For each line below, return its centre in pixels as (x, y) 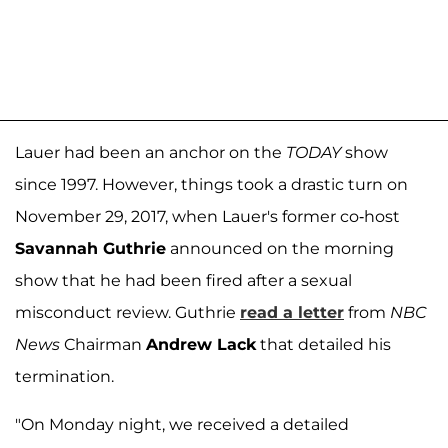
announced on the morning (280, 248)
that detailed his (323, 344)
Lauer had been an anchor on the (150, 152)
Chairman (103, 344)
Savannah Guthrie (90, 248)
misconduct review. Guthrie (127, 312)
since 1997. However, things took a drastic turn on (211, 184)
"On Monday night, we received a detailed (182, 424)
